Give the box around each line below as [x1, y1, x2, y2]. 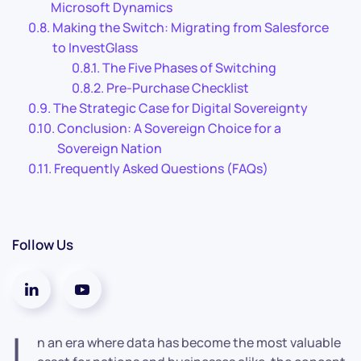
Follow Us [12, 234, 73, 254]
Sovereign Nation [57, 139, 163, 157]
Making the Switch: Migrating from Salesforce [52, 18, 330, 36]
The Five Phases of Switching [102, 58, 277, 77]
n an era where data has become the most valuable [37, 333, 341, 351]
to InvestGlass [52, 38, 139, 56]
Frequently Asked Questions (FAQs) [54, 159, 269, 177]
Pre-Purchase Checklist [106, 78, 250, 97]
